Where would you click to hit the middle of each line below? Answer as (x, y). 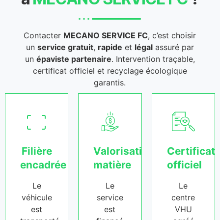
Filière (37, 151)
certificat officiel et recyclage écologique (110, 70)
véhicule (37, 197)
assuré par (173, 47)
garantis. (110, 82)
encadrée (43, 165)
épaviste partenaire (74, 59)
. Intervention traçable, (153, 59)
